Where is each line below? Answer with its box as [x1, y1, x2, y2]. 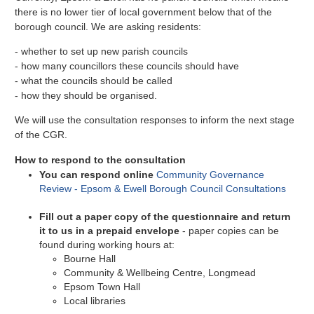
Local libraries [64, 294, 126, 306]
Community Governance [156, 168, 265, 180]
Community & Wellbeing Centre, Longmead [64, 266, 257, 278]
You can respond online [39, 168, 154, 180]
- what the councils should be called [15, 74, 176, 86]
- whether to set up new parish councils [15, 45, 191, 57]
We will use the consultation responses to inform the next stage [15, 114, 295, 126]
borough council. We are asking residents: [15, 20, 202, 32]
